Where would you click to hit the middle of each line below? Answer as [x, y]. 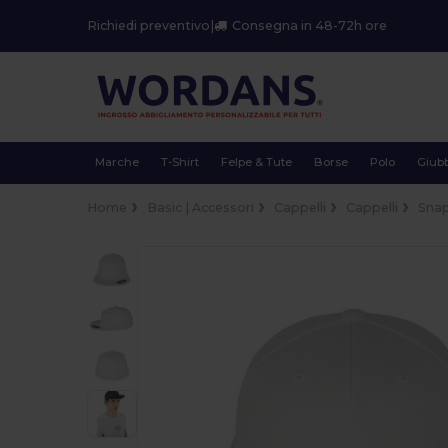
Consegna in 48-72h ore [310, 26]
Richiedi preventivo [149, 26]
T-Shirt [179, 162]
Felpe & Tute [257, 162]
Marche [116, 162]
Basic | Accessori [201, 207]
